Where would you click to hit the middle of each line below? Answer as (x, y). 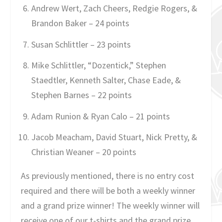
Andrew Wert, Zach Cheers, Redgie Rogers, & (114, 8)
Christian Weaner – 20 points (83, 152)
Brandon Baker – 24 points (80, 23)
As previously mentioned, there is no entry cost (108, 176)
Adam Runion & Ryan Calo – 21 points (100, 116)
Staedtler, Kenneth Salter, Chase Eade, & (106, 80)
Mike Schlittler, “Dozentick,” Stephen (98, 65)
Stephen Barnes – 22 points (81, 95)
